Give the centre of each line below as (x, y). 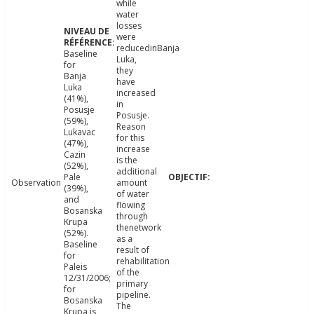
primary (132, 284)
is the (127, 161)
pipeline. (133, 295)
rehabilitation (143, 261)
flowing (130, 205)
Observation (36, 183)
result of (132, 250)
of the (128, 273)
